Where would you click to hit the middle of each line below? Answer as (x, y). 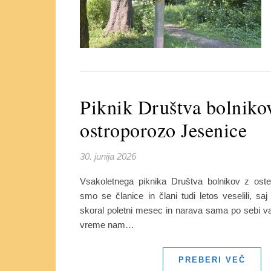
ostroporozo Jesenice (163, 130)
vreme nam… (107, 225)
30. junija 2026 (108, 156)
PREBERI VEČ (212, 260)
